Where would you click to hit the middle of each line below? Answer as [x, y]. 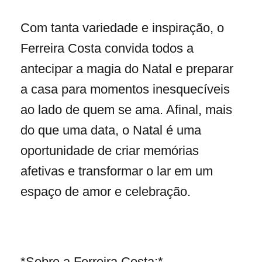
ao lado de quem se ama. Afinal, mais [126, 109]
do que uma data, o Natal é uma [111, 130]
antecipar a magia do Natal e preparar [127, 68]
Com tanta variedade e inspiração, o [122, 27]
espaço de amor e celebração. [107, 191]
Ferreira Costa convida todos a [107, 48]
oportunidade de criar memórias [110, 150]
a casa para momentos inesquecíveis [125, 89]
